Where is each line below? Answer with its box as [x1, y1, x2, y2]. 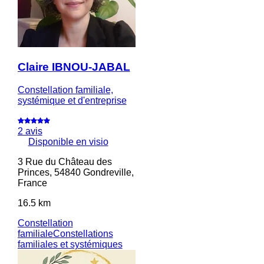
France [17, 177, 47, 188]
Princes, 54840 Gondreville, [17, 167, 134, 177]
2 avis [17, 126, 42, 136]
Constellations [52, 228, 113, 239]
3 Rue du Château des [17, 156, 112, 167]
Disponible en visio [28, 136, 108, 147]
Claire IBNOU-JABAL [17, 60, 130, 73]
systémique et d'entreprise [17, 95, 127, 105]
